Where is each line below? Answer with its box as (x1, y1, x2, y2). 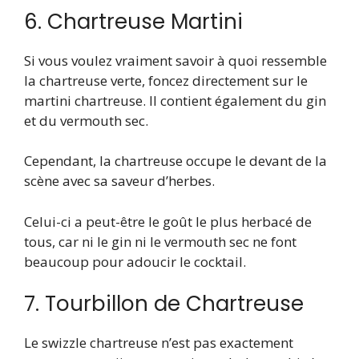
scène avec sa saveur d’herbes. (24, 171, 215, 191)
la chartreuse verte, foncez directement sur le (24, 71, 308, 90)
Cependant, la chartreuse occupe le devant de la (24, 151, 327, 171)
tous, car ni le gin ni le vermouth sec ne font (24, 232, 296, 251)
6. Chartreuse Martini (24, 6, 243, 36)
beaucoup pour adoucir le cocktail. (24, 252, 246, 271)
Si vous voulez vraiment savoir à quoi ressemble (24, 50, 327, 70)
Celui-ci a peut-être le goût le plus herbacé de (24, 212, 312, 231)
